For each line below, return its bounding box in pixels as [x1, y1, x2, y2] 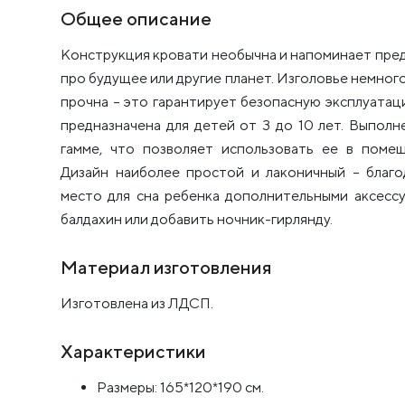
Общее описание [61, 8, 212, 30]
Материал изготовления [61, 257, 272, 278]
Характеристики [61, 341, 206, 363]
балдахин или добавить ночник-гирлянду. [61, 211, 333, 229]
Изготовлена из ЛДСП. [61, 295, 213, 313]
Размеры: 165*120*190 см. [97, 379, 264, 397]
